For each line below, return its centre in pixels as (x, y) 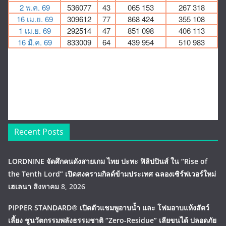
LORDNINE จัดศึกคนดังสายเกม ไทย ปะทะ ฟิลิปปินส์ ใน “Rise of (108, 161)
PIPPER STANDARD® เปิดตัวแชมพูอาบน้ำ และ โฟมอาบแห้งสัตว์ (109, 208)
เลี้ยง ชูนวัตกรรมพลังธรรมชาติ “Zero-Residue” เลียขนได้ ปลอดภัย (112, 220)
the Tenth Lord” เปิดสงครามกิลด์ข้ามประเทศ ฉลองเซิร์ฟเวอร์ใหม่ (112, 174)
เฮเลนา (20, 186)
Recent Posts (39, 132)
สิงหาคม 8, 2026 (59, 186)
